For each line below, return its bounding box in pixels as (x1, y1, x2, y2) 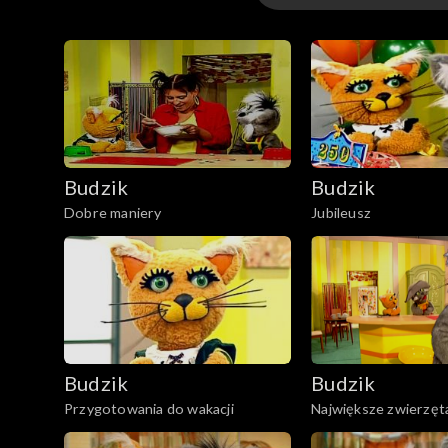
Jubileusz (311, 204, 371, 222)
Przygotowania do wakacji (64, 399, 234, 417)
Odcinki (274, 33, 350, 58)
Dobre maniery (64, 204, 162, 222)
